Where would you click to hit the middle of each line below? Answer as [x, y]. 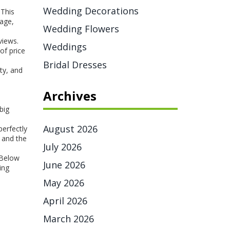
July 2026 [62, 147]
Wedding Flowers [81, 29]
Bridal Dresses [75, 65]
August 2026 [70, 129]
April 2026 [65, 201]
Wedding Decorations [91, 11]
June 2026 [64, 165]
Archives [70, 96]
